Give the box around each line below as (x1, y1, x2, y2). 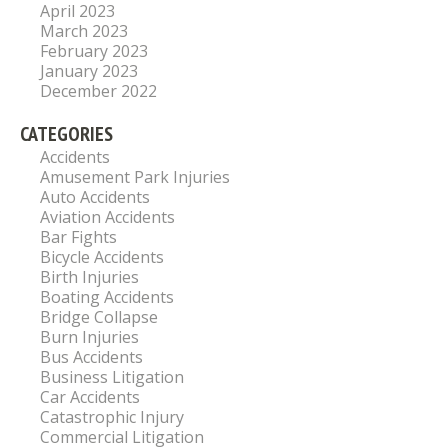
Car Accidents (40, 386, 140, 409)
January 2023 (40, 60, 138, 83)
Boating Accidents (40, 286, 174, 309)
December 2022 (40, 80, 157, 103)
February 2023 (40, 40, 148, 63)
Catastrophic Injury (40, 406, 184, 429)
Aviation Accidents (40, 206, 175, 229)
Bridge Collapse (40, 306, 158, 329)
